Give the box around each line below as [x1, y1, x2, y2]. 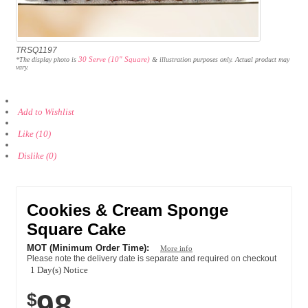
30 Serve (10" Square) [78, 55, 150, 63]
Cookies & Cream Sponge [27, 201, 228, 219]
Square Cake [27, 220, 126, 239]
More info [160, 244, 192, 252]
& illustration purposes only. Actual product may [150, 56, 289, 63]
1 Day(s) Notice [30, 265, 88, 275]
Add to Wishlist [18, 107, 74, 117]
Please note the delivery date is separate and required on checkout [27, 254, 276, 263]
